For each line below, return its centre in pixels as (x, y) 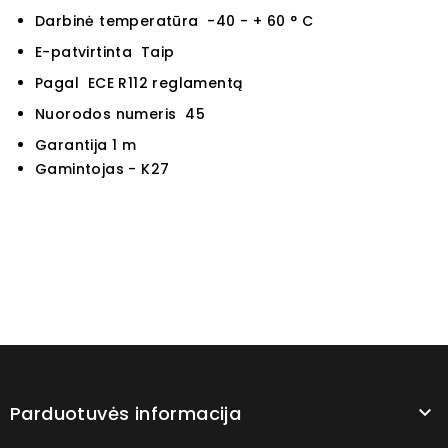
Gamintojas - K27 (102, 169)
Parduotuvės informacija (126, 414)
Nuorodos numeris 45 (120, 114)
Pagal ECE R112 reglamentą (139, 83)
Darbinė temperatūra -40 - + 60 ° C (174, 21)
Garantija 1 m (86, 145)
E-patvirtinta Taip (105, 52)
